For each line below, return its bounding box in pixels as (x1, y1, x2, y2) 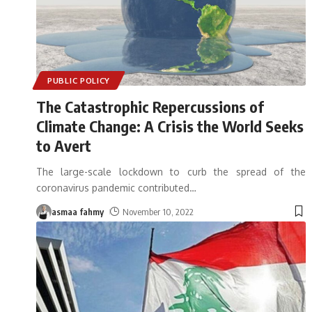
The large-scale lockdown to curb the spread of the (36, 165, 306, 178)
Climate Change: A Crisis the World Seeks (36, 116, 304, 136)
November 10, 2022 (122, 205, 194, 217)
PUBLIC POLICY (47, 75, 111, 86)
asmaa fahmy (52, 205, 104, 217)
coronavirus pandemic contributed (36, 181, 189, 194)
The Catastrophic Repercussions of (36, 96, 264, 116)
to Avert (36, 135, 91, 155)
